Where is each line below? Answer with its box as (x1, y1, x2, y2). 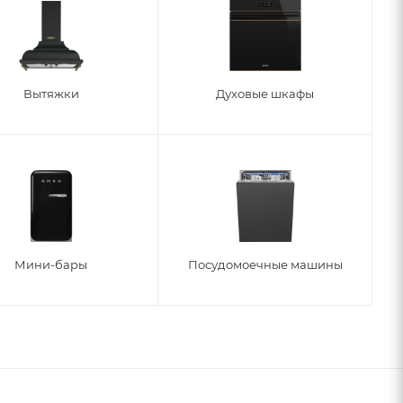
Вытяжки (22, 86, 79, 101)
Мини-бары (14, 257, 88, 272)
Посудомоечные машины (187, 257, 343, 272)
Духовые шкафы (216, 86, 315, 101)
